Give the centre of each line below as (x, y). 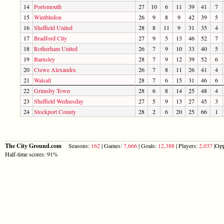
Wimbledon (48, 17)
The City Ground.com (34, 145)
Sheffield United (53, 27)
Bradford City (50, 38)
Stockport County (55, 111)
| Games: (112, 145)
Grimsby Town (52, 90)
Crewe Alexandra (55, 69)
